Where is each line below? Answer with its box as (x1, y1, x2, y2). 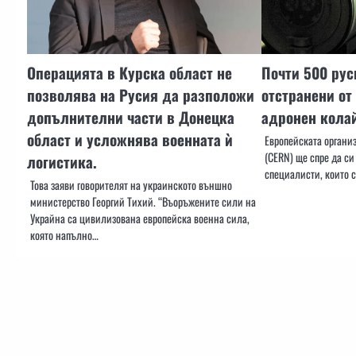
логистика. (27, 150, 97, 174)
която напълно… (30, 226, 99, 244)
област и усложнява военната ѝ (27, 128, 233, 152)
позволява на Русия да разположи (27, 83, 254, 107)
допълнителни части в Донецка (27, 106, 234, 130)
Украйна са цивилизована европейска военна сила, (30, 210, 250, 227)
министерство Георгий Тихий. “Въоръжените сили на (30, 193, 256, 211)
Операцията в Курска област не (27, 61, 232, 85)
